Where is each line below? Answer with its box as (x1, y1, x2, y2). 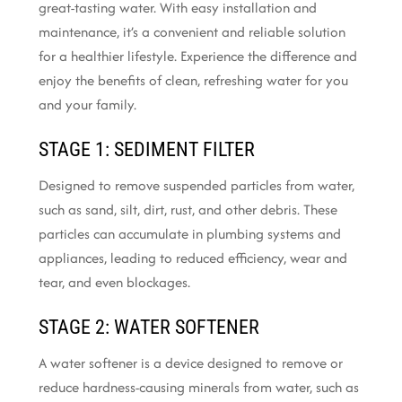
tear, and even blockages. (38, 271, 190, 293)
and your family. (38, 94, 136, 116)
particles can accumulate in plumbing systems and (38, 223, 341, 244)
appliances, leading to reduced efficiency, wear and (38, 247, 347, 268)
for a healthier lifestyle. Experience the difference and (38, 46, 357, 67)
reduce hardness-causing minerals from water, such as (38, 376, 359, 398)
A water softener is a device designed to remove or (38, 352, 343, 373)
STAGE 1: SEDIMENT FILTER (38, 137, 255, 161)
